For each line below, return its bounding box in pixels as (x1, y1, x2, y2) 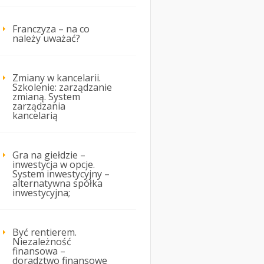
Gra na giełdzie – (12, 148, 85, 162)
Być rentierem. (12, 226, 77, 239)
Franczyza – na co (12, 22, 90, 36)
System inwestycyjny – (12, 167, 110, 181)
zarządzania (12, 100, 65, 113)
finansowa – (12, 245, 65, 258)
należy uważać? (12, 32, 80, 45)
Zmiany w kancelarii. (12, 71, 101, 85)
